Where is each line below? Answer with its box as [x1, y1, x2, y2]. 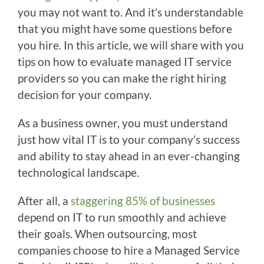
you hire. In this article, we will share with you [18, 38, 244, 52]
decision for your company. [18, 88, 151, 101]
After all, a [18, 194, 71, 207]
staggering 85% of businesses [71, 194, 215, 207]
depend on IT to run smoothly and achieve [18, 210, 226, 224]
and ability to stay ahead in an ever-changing [18, 149, 240, 163]
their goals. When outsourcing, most [18, 227, 197, 240]
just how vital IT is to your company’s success [18, 133, 240, 146]
